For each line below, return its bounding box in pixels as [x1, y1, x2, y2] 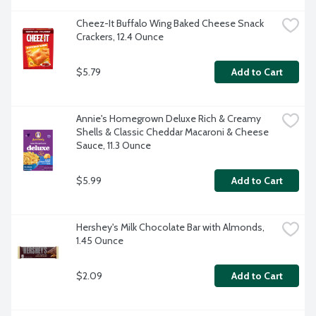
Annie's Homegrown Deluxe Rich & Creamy [76, 112, 261, 126]
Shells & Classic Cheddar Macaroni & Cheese [76, 126, 269, 139]
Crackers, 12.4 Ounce [76, 30, 164, 44]
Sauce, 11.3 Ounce [76, 139, 151, 152]
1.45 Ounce [76, 234, 123, 248]
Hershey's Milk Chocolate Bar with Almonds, [76, 221, 265, 234]
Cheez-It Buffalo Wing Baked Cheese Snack [76, 17, 264, 30]
